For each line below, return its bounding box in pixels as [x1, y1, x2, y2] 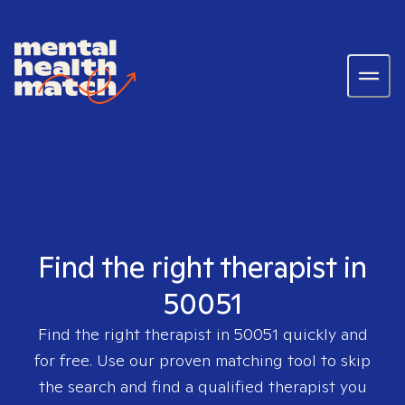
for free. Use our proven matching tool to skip [34, 350, 371, 371]
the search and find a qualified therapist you [38, 376, 367, 397]
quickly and [278, 324, 368, 344]
